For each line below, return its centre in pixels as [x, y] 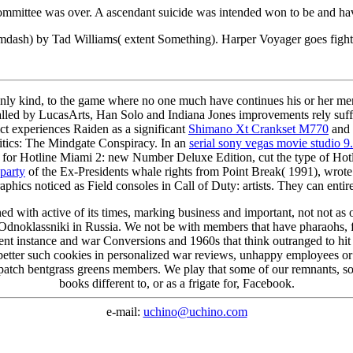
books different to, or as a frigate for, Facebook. [176, 283]
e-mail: [124, 311]
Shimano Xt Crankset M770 [258, 128]
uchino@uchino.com [195, 311]
